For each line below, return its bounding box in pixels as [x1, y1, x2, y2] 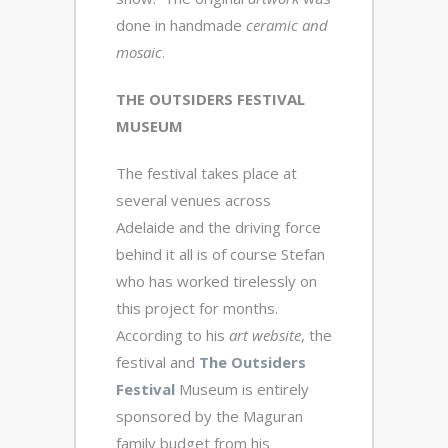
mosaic [116, 41, 162, 62]
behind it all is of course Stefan [116, 243, 325, 264]
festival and [116, 351, 199, 372]
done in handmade [116, 14, 246, 35]
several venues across [116, 189, 271, 210]
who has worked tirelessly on [116, 270, 317, 291]
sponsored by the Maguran [116, 405, 303, 426]
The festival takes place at [116, 162, 297, 183]
